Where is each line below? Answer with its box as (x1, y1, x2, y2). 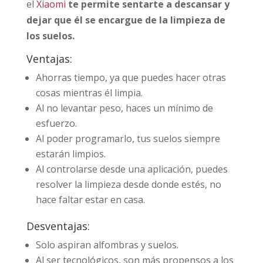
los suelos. (26, 29, 75, 42)
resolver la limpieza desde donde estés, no (35, 177, 221, 191)
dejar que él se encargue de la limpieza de (26, 13, 225, 26)
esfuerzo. (35, 116, 77, 130)
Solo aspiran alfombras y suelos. (35, 238, 178, 251)
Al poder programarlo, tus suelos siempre (35, 131, 220, 145)
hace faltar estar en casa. (35, 193, 145, 206)
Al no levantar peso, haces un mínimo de (35, 101, 213, 114)
